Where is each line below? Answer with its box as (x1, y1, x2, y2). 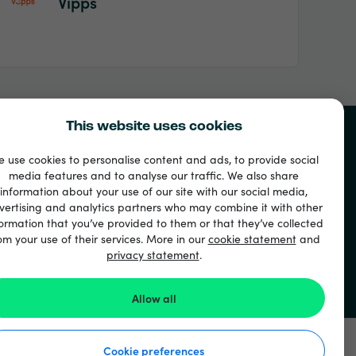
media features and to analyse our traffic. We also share (9, 167, 299, 183)
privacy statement (106, 246, 199, 262)
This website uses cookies (65, 119, 242, 134)
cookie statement (207, 230, 296, 246)
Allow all (131, 290, 176, 306)
